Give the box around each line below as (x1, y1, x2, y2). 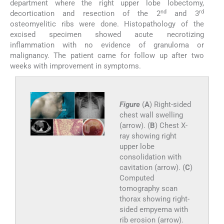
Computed (119, 173, 154, 183)
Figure (119, 100, 142, 109)
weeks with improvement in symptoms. (10, 61, 141, 71)
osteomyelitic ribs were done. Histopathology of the (10, 19, 204, 29)
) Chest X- (154, 121, 187, 130)
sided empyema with (119, 205, 188, 214)
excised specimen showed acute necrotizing (10, 30, 204, 39)
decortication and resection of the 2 (10, 9, 160, 18)
